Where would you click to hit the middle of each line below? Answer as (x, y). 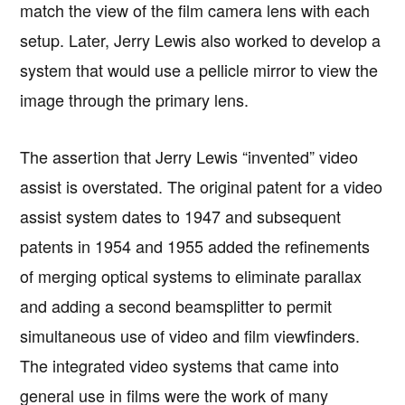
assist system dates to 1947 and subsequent (181, 216)
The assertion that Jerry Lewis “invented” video (189, 156)
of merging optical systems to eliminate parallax (191, 275)
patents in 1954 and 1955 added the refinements (195, 245)
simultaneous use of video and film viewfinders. (190, 335)
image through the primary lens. (135, 99)
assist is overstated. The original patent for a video (202, 186)
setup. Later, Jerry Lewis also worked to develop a (201, 39)
